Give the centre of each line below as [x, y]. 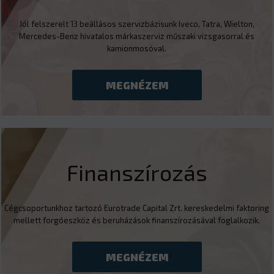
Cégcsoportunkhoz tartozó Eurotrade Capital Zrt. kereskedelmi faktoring [137, 208]
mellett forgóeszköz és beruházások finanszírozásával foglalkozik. [137, 220]
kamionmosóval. [137, 48]
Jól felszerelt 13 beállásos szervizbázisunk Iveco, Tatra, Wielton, [137, 24]
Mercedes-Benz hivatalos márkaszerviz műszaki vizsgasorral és [137, 36]
